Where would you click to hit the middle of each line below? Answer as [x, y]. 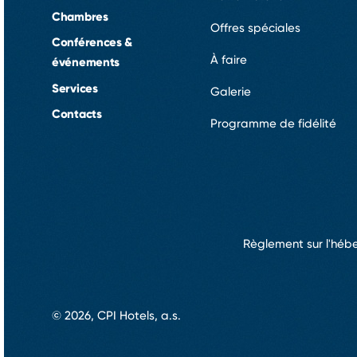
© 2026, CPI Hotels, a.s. [116, 316]
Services [75, 88]
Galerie [231, 91]
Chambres [80, 16]
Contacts [77, 114]
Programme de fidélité [273, 123]
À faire [229, 59]
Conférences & [92, 42]
